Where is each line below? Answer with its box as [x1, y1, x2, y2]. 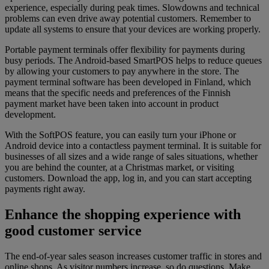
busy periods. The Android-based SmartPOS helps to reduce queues [5, 55, 262, 65]
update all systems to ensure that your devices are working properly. [5, 23, 261, 34]
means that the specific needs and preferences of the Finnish [5, 87, 231, 98]
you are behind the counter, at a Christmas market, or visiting [5, 162, 234, 172]
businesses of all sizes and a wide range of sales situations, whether [5, 151, 258, 162]
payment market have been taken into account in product [5, 98, 219, 109]
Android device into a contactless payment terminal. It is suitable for [5, 140, 261, 151]
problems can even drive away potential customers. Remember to [5, 13, 251, 23]
